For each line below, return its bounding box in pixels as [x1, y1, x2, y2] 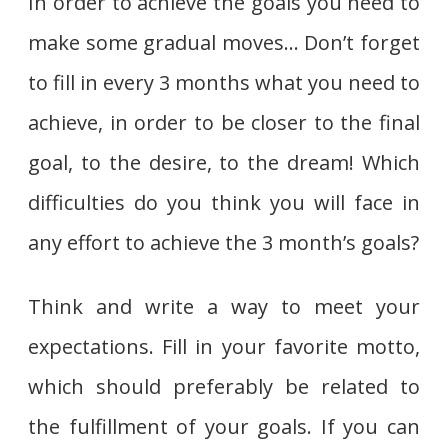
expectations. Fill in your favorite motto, [28, 332, 420, 360]
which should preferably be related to [28, 372, 420, 400]
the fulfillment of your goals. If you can [28, 412, 420, 440]
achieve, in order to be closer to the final [28, 108, 420, 136]
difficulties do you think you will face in [28, 188, 420, 216]
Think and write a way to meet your [28, 292, 420, 320]
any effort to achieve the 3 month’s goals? [28, 228, 419, 256]
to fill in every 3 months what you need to [28, 68, 420, 96]
